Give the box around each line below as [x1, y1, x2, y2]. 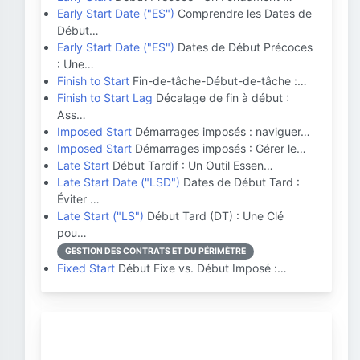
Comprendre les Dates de [174, 6, 312, 20]
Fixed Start [57, 261, 115, 275]
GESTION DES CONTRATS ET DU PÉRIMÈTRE [65, 246, 246, 256]
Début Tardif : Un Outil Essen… [109, 158, 273, 172]
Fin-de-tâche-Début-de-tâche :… [129, 74, 307, 88]
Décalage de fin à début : [153, 91, 289, 104]
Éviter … [57, 192, 100, 206]
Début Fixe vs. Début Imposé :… [115, 261, 287, 275]
